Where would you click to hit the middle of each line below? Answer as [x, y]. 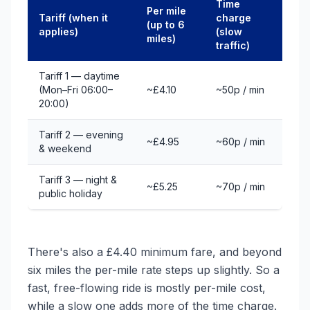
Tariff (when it [73, 18]
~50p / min [240, 90]
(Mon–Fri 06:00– [76, 90]
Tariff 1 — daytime [79, 76]
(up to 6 [166, 25]
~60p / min [240, 142]
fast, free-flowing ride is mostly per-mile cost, [147, 288]
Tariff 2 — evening [81, 135]
